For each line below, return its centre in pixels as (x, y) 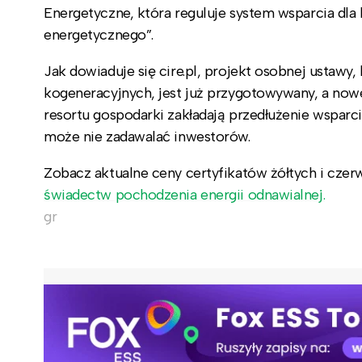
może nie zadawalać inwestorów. (149, 136)
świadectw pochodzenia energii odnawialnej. (185, 194)
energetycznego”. (99, 34)
